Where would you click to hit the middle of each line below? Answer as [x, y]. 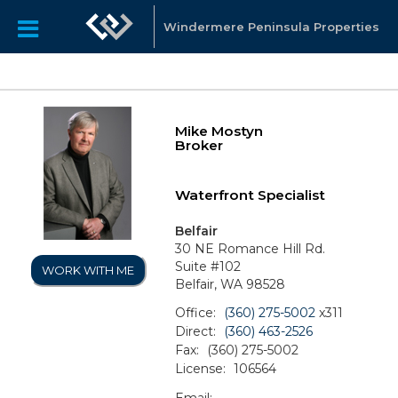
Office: [196, 312]
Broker [199, 145]
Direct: [196, 331]
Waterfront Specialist [251, 195]
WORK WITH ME [88, 270]
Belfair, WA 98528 [231, 284]
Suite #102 [208, 267]
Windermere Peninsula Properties [271, 27]
